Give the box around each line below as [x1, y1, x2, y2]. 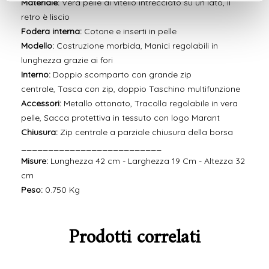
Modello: [21, 40, 54, 52]
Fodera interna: [21, 26, 82, 37]
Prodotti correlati [68, 221, 201, 255]
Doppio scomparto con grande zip [53, 69, 192, 80]
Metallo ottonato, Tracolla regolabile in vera [61, 98, 238, 109]
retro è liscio [21, 11, 70, 23]
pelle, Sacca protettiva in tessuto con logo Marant [21, 112, 220, 124]
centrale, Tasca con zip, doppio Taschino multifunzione [21, 83, 240, 95]
